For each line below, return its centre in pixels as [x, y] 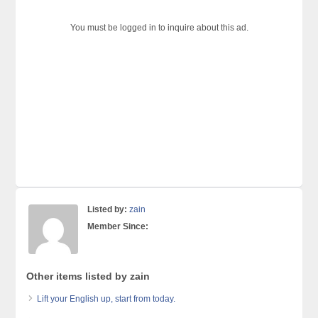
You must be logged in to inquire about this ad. [159, 28]
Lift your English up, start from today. [106, 299]
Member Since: [118, 226]
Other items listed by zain [88, 276]
